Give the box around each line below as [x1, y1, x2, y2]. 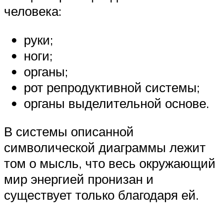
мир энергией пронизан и [4, 171, 154, 187]
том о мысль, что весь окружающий [4, 155, 216, 171]
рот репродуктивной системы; [24, 79, 200, 95]
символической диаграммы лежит [4, 139, 206, 156]
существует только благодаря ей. [4, 187, 199, 203]
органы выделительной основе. [24, 95, 209, 111]
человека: [4, 3, 61, 19]
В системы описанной [4, 123, 134, 140]
